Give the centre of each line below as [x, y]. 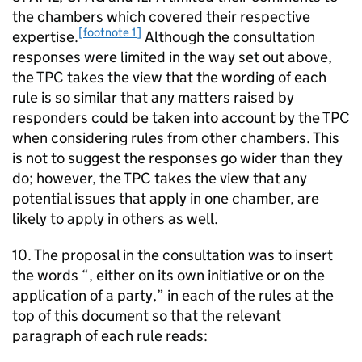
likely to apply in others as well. [115, 219]
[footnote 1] [110, 32]
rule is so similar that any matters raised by [153, 97]
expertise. [45, 37]
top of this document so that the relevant [147, 316]
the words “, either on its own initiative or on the [168, 275]
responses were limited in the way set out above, [172, 57]
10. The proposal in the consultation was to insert [173, 255]
